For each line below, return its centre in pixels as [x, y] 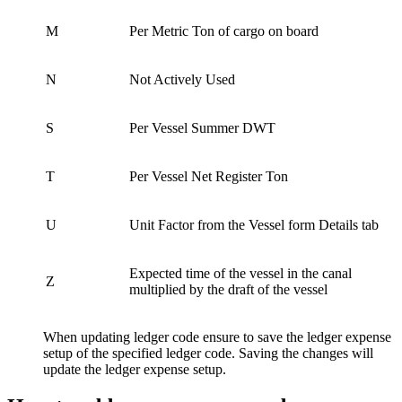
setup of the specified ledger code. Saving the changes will [208, 353]
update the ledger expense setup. [135, 369]
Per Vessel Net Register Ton [209, 176]
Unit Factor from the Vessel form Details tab [254, 224]
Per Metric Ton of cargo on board [224, 31]
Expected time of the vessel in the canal [240, 273]
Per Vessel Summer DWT [202, 127]
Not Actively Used [182, 79]
